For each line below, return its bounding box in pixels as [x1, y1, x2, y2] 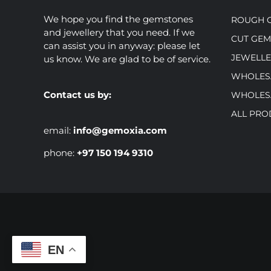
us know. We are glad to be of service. [44, 53, 211, 65]
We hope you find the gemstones [44, 13, 193, 25]
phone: [44, 147, 77, 159]
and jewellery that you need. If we [44, 27, 195, 39]
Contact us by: [44, 89, 111, 101]
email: [44, 125, 73, 137]
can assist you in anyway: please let [44, 40, 200, 52]
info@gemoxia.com [73, 125, 167, 137]
